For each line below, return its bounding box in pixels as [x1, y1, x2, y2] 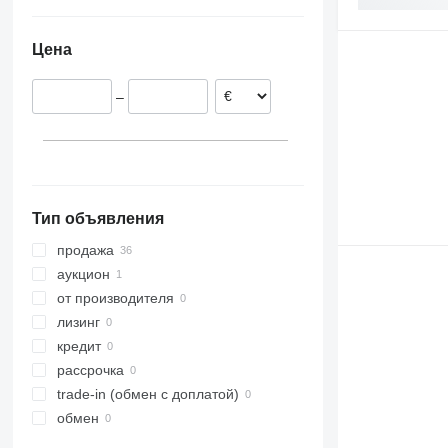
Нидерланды [105, 46, 190, 62]
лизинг [56, 314, 100, 331]
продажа [56, 242, 114, 259]
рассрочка [56, 362, 124, 379]
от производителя [56, 290, 174, 307]
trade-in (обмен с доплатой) [56, 386, 239, 403]
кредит [56, 338, 101, 355]
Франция [105, 22, 165, 38]
